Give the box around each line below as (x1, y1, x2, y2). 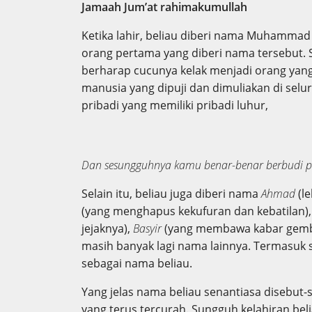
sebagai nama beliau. (81, 256, 192, 271)
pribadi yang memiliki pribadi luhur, (81, 97, 268, 113)
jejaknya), (81, 221, 133, 236)
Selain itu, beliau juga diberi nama (81, 186, 261, 201)
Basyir (133, 221, 164, 236)
